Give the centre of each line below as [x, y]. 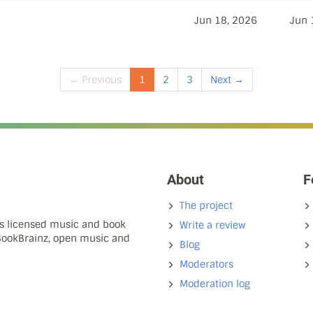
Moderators [206, 264]
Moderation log [215, 284]
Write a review [212, 225]
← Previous [95, 80]
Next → [227, 80]
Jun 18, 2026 [226, 20]
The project [206, 205]
